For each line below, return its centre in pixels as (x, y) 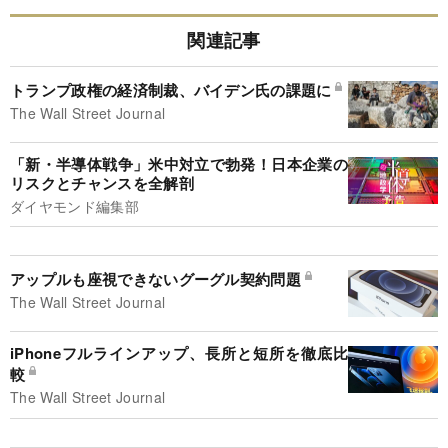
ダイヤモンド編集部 (74, 205)
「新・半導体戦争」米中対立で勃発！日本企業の (179, 163)
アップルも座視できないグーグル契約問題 (156, 279)
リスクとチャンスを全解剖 (102, 182)
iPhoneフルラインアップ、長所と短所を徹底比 (179, 353)
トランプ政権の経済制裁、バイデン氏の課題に (171, 89)
